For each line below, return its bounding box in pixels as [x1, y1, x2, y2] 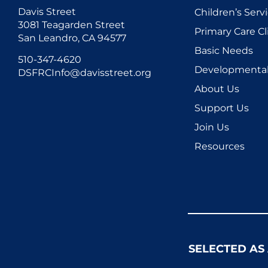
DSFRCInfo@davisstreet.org [18, 66, 151, 78]
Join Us [194, 121, 229, 133]
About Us [194, 83, 239, 95]
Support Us [194, 102, 249, 114]
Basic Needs [194, 44, 253, 56]
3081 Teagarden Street [18, 19, 125, 31]
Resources [194, 140, 245, 152]
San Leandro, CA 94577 [18, 32, 126, 44]
